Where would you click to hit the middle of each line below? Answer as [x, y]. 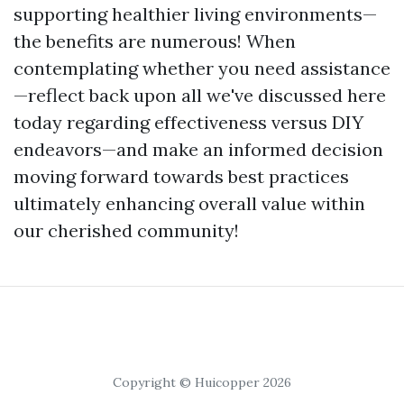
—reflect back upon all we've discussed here [200, 96]
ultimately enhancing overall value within [189, 204]
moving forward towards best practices [181, 177]
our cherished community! [126, 231]
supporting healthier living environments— [195, 14]
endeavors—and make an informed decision [198, 150]
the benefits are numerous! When [155, 41]
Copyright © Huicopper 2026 [202, 383]
